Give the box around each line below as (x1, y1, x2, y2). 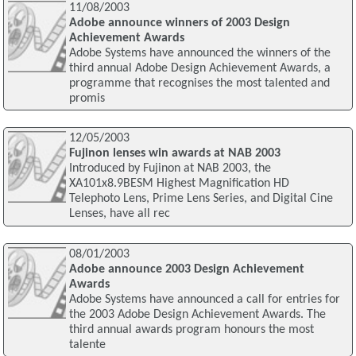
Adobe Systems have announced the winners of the (68, 46, 331, 60)
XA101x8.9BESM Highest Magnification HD (68, 177, 289, 191)
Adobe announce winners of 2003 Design (68, 16, 290, 29)
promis (68, 91, 105, 105)
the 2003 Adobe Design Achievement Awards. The (68, 308, 326, 322)
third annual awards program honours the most (68, 323, 314, 337)
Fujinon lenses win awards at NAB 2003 (68, 147, 281, 161)
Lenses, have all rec (68, 207, 170, 221)
